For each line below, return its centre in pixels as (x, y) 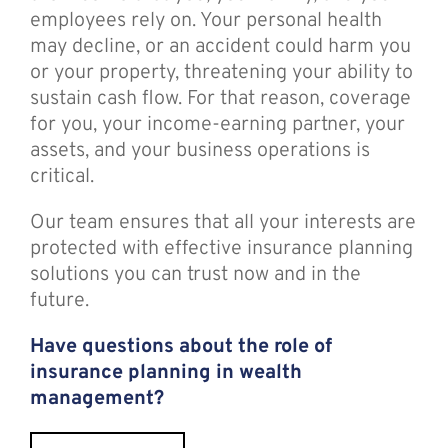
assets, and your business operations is (199, 151)
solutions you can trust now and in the (195, 275)
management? (96, 399)
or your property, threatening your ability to (221, 73)
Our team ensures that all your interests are (222, 223)
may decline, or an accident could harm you (220, 47)
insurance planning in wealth (165, 373)
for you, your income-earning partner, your (217, 125)
